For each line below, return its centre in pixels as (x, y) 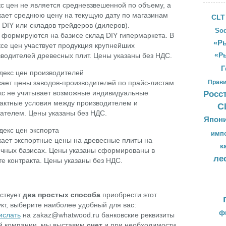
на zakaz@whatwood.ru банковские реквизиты (97, 215)
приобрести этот (128, 195)
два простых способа (61, 195)
